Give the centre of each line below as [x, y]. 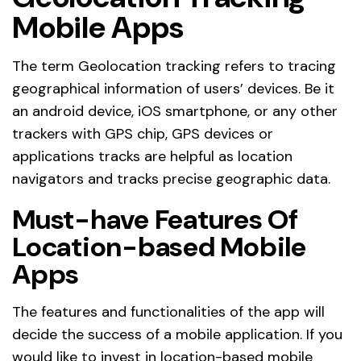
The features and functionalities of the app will [168, 312]
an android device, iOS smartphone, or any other [175, 112]
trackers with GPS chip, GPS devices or [143, 134]
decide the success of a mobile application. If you [177, 335]
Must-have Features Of [155, 220]
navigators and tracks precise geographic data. [171, 179]
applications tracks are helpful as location [152, 157]
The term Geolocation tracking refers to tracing [174, 66]
